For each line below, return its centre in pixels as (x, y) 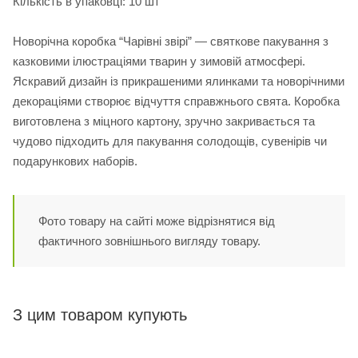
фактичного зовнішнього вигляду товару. (149, 241)
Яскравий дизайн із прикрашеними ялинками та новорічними (179, 82)
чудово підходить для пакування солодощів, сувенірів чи (170, 141)
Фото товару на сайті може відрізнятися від (157, 221)
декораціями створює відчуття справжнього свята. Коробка (176, 101)
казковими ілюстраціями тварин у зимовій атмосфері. (159, 62)
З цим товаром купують (100, 315)
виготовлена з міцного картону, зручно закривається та (164, 121)
